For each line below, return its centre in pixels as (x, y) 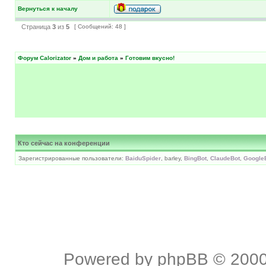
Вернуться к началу (48, 8)
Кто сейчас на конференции (64, 143)
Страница (36, 26)
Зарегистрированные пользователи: (72, 158)
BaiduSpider (143, 158)
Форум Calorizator (45, 58)
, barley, (172, 158)
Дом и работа (98, 58)
